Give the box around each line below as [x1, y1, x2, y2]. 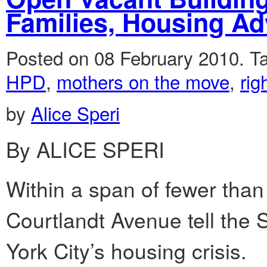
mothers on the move [57, 67, 229, 95]
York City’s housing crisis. [6, 235, 247, 266]
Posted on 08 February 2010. [6, 44, 250, 71]
